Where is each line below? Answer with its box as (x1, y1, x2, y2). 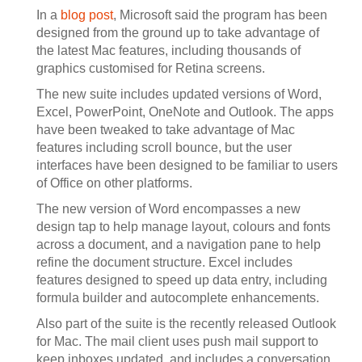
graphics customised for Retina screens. (36, 61, 265, 75)
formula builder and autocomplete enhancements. (36, 291, 319, 305)
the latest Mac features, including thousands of (36, 44, 301, 57)
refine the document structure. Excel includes (36, 255, 293, 269)
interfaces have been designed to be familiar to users (36, 158, 338, 172)
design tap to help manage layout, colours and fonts (36, 220, 330, 234)
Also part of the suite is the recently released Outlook (36, 317, 336, 330)
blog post (61, 8, 113, 22)
